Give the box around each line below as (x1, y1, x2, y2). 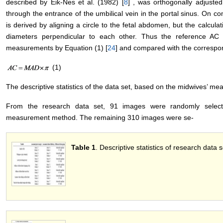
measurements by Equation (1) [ (6, 44, 108, 52)
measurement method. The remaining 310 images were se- (6, 113, 194, 122)
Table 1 (71, 143, 96, 152)
